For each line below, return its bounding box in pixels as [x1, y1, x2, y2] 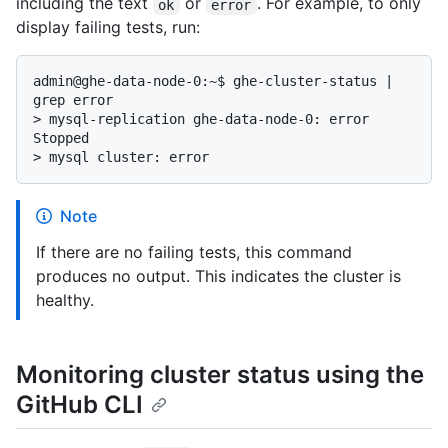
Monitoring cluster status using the [16, 360, 424, 390]
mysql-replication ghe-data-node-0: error [49, 111, 369, 128]
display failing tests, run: [16, 17, 200, 38]
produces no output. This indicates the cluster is [36, 266, 401, 287]
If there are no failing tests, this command [36, 242, 352, 263]
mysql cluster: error [49, 149, 209, 166]
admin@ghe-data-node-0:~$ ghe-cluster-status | [33, 73, 393, 90]
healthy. [36, 290, 94, 311]
